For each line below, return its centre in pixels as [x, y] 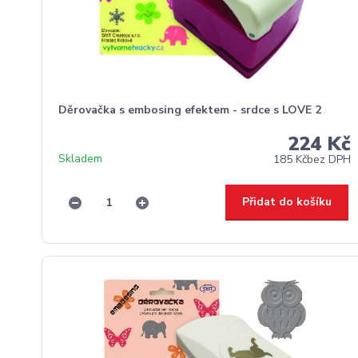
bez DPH [329, 159]
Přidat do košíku [287, 202]
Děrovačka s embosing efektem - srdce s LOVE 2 [190, 110]
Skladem [80, 159]
